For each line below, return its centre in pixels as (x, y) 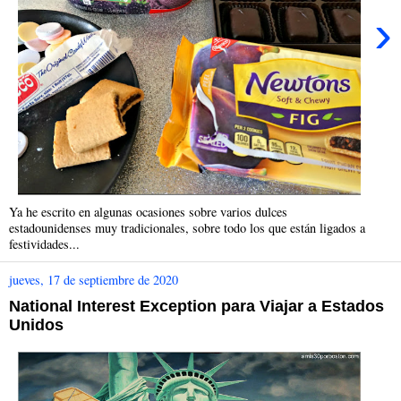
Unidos (36, 325)
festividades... (44, 244)
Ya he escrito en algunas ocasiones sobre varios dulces (148, 212)
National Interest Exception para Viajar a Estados (196, 306)
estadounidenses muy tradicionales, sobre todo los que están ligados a (187, 228)
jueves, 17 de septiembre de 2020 (94, 280)
